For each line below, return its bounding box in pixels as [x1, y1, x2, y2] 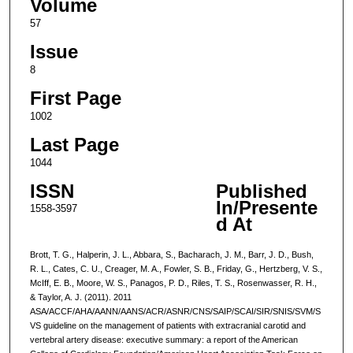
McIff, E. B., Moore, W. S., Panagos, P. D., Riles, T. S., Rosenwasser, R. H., [29, 277, 317, 288]
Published [215, 180, 307, 202]
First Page [29, 87, 121, 109]
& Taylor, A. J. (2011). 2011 [29, 292, 132, 302]
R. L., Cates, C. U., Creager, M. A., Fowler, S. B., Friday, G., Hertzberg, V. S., [29, 263, 322, 273]
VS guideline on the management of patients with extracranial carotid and [29, 320, 306, 330]
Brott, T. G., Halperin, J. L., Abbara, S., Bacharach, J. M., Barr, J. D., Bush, [29, 249, 314, 259]
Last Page [29, 133, 119, 155]
